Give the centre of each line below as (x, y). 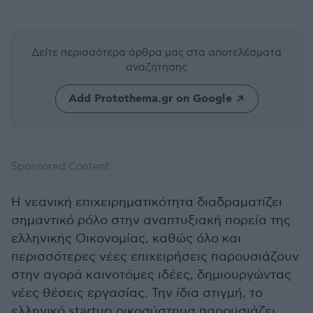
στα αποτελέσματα (234, 52)
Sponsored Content (60, 166)
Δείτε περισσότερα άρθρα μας (109, 52)
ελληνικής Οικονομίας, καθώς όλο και (126, 239)
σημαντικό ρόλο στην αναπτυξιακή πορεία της (151, 220)
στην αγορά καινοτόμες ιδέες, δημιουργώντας (151, 275)
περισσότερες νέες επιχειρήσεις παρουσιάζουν (155, 257)
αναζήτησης (156, 67)
